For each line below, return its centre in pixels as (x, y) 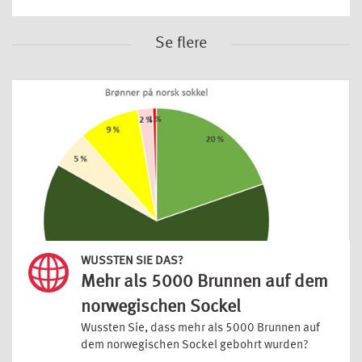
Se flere (181, 43)
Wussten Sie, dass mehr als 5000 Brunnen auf (200, 328)
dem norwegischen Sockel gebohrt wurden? (194, 345)
